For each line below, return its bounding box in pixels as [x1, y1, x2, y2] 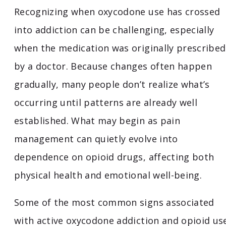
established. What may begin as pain [14, 115, 180, 127]
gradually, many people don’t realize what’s [14, 78, 210, 91]
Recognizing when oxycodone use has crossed [14, 6, 220, 18]
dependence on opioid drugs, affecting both [14, 151, 214, 163]
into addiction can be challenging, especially [14, 24, 214, 36]
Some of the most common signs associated [14, 196, 214, 209]
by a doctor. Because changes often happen [14, 60, 212, 73]
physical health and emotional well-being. [14, 169, 202, 182]
